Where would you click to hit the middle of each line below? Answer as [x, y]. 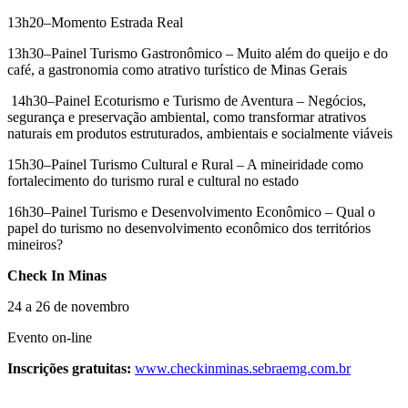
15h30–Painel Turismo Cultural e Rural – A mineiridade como [185, 164]
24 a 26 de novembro [68, 306]
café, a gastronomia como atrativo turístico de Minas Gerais [177, 69]
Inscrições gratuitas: [71, 368]
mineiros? [35, 244]
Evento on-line [50, 337]
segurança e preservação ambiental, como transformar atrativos [187, 117]
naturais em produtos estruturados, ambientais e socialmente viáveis [200, 133]
